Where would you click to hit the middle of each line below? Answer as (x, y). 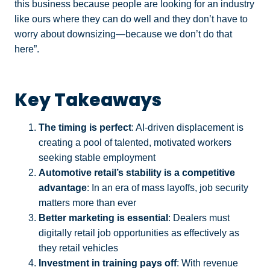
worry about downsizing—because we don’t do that (123, 34)
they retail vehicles (78, 248)
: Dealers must (199, 218)
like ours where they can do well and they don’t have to (131, 19)
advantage (63, 187)
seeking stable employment (97, 157)
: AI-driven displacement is (187, 127)
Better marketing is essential (103, 218)
